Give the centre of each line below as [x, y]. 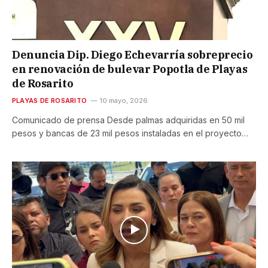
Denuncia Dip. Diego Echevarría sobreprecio [133, 54]
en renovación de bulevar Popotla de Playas [130, 69]
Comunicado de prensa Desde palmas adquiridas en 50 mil [128, 120]
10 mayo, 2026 [124, 100]
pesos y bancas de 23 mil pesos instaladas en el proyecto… [130, 133]
